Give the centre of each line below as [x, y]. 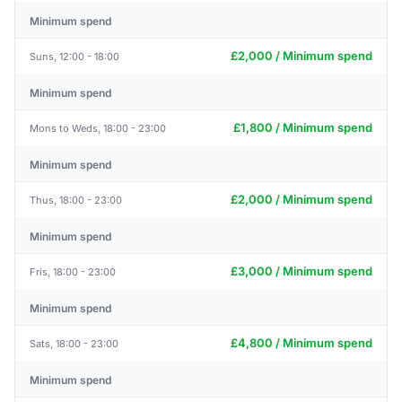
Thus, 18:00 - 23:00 [76, 200]
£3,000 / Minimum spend [301, 271]
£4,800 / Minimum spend [301, 343]
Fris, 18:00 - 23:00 [73, 271]
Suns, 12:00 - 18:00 [74, 56]
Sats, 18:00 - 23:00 [74, 343]
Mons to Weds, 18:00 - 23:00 [98, 128]
